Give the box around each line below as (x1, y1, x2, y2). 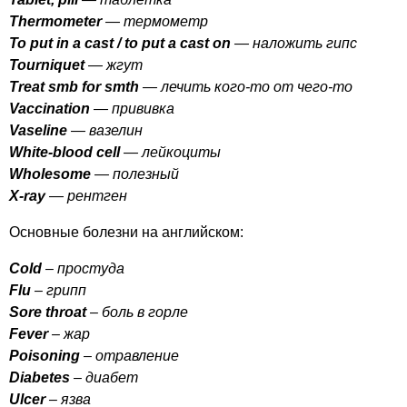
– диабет (74, 370, 138, 385)
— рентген (45, 188, 127, 203)
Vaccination (9, 101, 90, 116)
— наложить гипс (231, 35, 357, 51)
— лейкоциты (124, 144, 221, 160)
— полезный (94, 166, 179, 182)
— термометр (105, 14, 208, 29)
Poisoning (9, 348, 80, 363)
